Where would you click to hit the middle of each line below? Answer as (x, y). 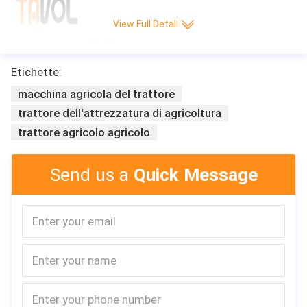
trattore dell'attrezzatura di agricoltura (120, 113)
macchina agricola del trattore (96, 94)
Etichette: (36, 72)
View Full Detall (145, 24)
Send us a (91, 174)
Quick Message (195, 174)
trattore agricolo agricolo (84, 132)
